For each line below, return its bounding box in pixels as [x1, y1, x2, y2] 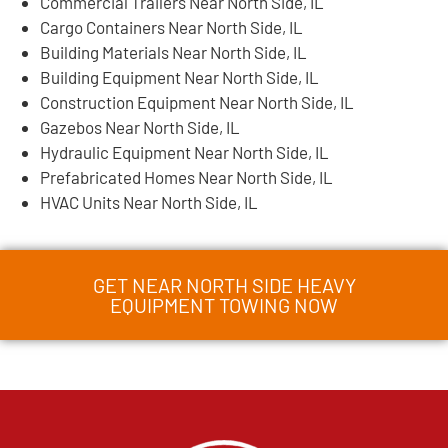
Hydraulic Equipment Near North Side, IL [40, 141, 329, 162]
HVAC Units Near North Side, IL [40, 191, 258, 212]
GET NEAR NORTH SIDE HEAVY [92, 272, 356, 297]
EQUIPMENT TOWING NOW [110, 292, 338, 317]
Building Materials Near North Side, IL [40, 41, 307, 62]
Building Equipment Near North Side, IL [40, 66, 319, 87]
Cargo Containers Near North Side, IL [40, 16, 303, 37]
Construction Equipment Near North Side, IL [40, 91, 354, 112]
